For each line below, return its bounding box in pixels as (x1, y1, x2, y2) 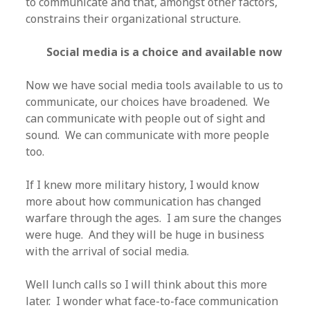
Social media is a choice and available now (46, 44, 283, 60)
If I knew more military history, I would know (26, 177, 260, 192)
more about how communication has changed (26, 194, 262, 209)
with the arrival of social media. (26, 244, 190, 259)
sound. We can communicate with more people (26, 127, 270, 143)
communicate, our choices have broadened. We (26, 94, 271, 109)
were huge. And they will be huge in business (26, 227, 265, 242)
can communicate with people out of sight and (26, 111, 266, 126)
